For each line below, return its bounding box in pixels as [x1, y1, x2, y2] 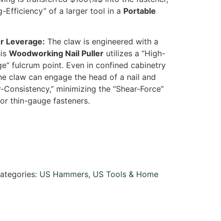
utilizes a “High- [103, 48, 165, 59]
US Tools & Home [92, 169, 158, 179]
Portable [123, 5, 156, 16]
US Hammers [39, 169, 88, 179]
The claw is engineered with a [44, 37, 158, 47]
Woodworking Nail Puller [8, 48, 104, 59]
